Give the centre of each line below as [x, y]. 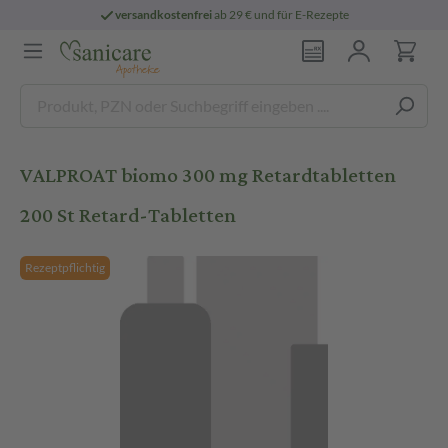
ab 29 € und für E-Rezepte [281, 14]
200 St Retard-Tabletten [128, 215]
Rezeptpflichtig [65, 267]
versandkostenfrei [164, 14]
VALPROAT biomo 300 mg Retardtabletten [208, 175]
